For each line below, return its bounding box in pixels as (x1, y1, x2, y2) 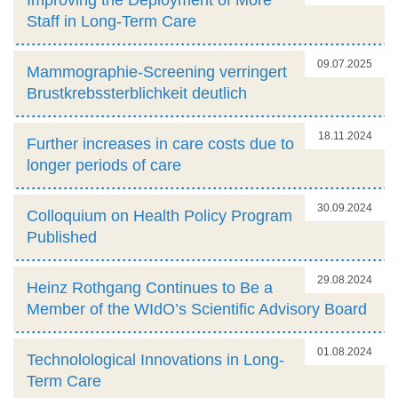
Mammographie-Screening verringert (27, 62, 287, 81)
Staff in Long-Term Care (27, 12, 196, 30)
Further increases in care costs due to (27, 134, 294, 153)
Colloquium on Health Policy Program (27, 206, 292, 225)
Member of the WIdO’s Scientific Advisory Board (27, 299, 367, 318)
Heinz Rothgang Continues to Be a (27, 278, 273, 297)
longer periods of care (27, 155, 181, 174)
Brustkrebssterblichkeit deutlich (27, 84, 247, 102)
